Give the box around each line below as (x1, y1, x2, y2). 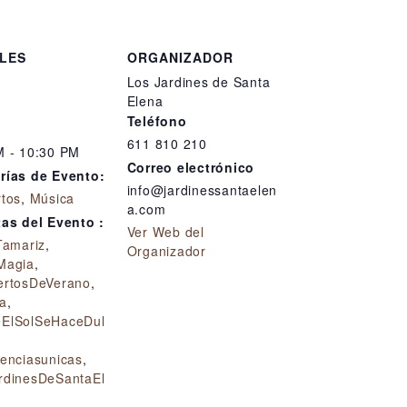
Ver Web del (126, 223, 204, 241)
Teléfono (126, 112, 187, 130)
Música (29, 189, 74, 207)
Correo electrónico (126, 158, 254, 176)
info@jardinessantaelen (126, 181, 277, 199)
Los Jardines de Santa (126, 73, 271, 91)
